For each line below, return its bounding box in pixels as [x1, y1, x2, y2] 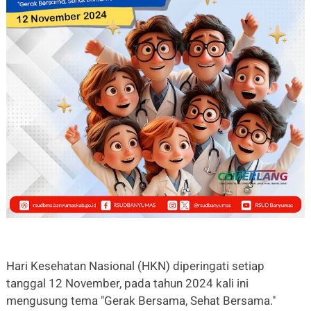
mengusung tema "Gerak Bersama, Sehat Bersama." [6, 293, 276, 308]
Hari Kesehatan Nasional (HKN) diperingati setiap [6, 258, 264, 273]
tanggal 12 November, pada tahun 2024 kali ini [6, 276, 249, 290]
